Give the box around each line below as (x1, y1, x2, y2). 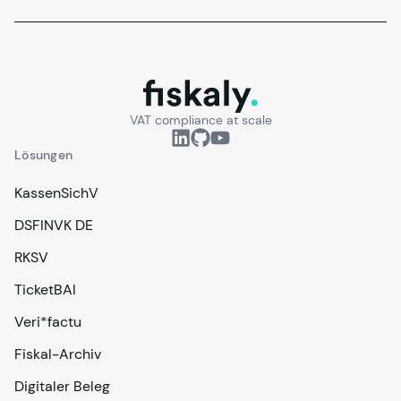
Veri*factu (14, 312, 81, 331)
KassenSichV (14, 183, 98, 202)
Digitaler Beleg (14, 377, 110, 396)
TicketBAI (14, 280, 76, 299)
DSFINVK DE (14, 216, 93, 235)
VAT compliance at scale (129, 111, 272, 128)
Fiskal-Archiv (14, 345, 101, 363)
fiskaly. (142, 77, 186, 97)
